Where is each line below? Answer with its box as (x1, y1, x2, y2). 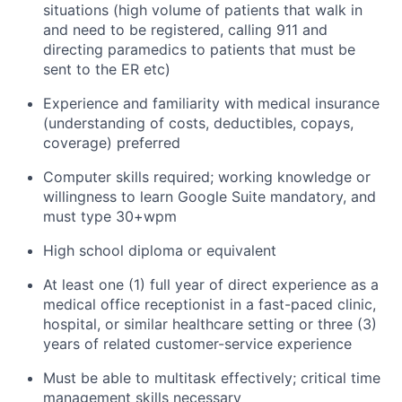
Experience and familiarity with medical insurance (43, 94, 380, 112)
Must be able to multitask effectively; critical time (43, 369, 380, 387)
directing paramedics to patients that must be (43, 40, 355, 58)
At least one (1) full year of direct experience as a (43, 275, 379, 293)
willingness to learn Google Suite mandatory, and (43, 188, 376, 205)
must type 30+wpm (43, 207, 177, 225)
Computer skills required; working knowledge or (43, 168, 371, 186)
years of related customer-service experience (43, 335, 352, 353)
